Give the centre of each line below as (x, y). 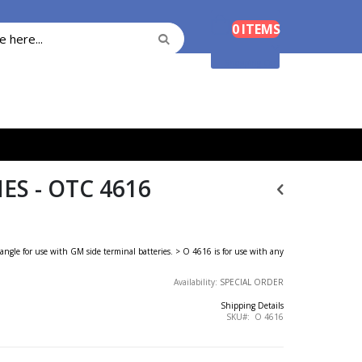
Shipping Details (252, 305)
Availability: (196, 282)
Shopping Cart (252, 63)
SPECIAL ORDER (251, 282)
